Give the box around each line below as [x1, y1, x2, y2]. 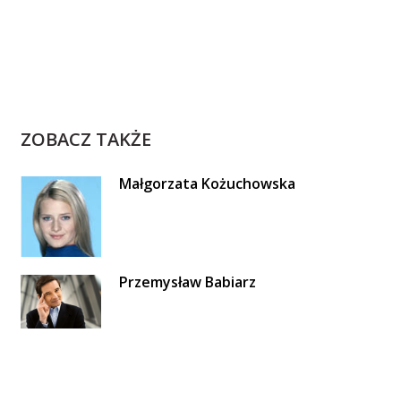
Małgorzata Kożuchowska [118, 174, 295, 193]
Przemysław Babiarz [118, 272, 256, 292]
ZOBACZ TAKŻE [20, 127, 151, 151]
